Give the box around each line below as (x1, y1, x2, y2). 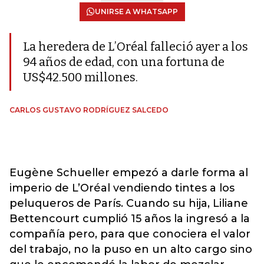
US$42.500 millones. (23, 70, 138, 84)
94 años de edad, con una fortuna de (23, 55, 225, 69)
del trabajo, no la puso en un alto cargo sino (9, 243, 252, 256)
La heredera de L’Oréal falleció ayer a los (23, 39, 248, 54)
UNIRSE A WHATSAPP (94, 7, 178, 16)
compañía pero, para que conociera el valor (9, 227, 250, 240)
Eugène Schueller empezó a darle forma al (9, 166, 248, 179)
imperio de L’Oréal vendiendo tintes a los (9, 181, 235, 194)
